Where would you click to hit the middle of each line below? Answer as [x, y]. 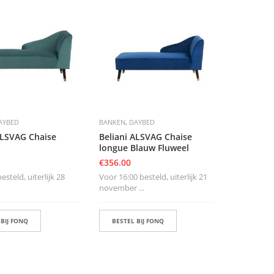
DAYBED [142, 122]
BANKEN [112, 122]
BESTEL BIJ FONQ [138, 220]
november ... [121, 187]
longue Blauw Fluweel [144, 147]
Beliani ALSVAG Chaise [145, 136]
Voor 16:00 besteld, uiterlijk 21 [153, 176]
